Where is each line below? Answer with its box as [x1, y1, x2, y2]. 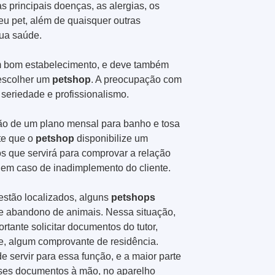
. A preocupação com [91, 74, 182, 85]
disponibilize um [74, 133, 148, 144]
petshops [111, 192, 155, 203]
